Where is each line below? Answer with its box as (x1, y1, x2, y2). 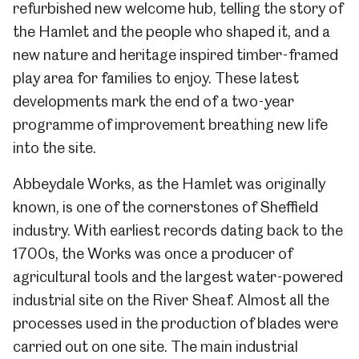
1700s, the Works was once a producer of (13, 244, 292, 263)
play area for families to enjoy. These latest (13, 69, 299, 87)
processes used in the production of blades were (13, 314, 338, 333)
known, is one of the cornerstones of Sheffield (13, 198, 318, 216)
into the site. (13, 139, 96, 157)
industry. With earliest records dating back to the (13, 221, 343, 240)
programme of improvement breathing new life (13, 115, 328, 134)
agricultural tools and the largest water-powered (13, 268, 343, 286)
